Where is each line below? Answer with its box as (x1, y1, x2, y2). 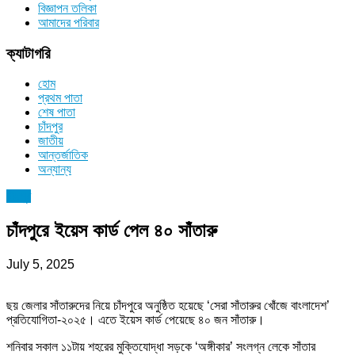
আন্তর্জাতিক (38, 148, 88, 162)
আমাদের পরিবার (38, 15, 99, 29)
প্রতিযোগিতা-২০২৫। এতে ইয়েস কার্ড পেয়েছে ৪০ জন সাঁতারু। (6, 313, 265, 327)
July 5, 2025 (6, 258, 74, 272)
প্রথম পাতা (38, 91, 82, 105)
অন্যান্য (38, 162, 71, 177)
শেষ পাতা (38, 105, 75, 120)
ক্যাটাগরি (6, 44, 51, 62)
